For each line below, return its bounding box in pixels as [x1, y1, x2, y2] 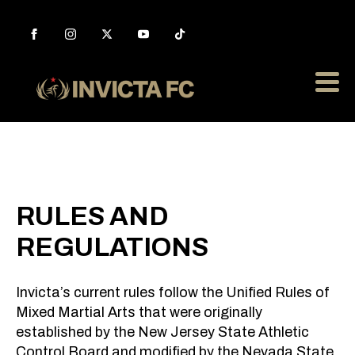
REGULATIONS [16, 232, 208, 261]
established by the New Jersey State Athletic [16, 323, 309, 340]
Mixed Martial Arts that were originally [16, 303, 262, 320]
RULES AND [16, 201, 168, 231]
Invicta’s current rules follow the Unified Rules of [16, 284, 330, 300]
